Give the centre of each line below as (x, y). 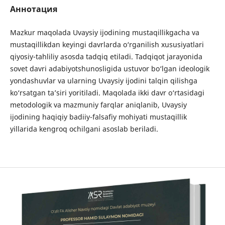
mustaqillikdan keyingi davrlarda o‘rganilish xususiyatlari (107, 44)
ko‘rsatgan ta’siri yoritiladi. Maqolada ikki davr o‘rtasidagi (107, 92)
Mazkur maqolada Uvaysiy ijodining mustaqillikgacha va (104, 32)
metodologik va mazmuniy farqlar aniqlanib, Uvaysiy (98, 104)
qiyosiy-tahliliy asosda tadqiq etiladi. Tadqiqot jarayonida (106, 56)
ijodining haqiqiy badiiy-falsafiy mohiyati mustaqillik (98, 117)
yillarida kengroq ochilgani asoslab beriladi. (84, 129)
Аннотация (33, 9)
